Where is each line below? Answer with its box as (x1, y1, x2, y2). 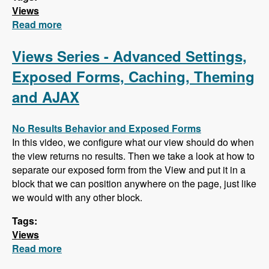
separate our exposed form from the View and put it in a (12, 163, 246, 177)
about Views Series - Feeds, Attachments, (62, 17, 250, 32)
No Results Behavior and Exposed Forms (12, 121, 201, 136)
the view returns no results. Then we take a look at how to (12, 149, 255, 163)
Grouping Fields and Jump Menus (62, 31, 216, 46)
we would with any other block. (12, 190, 142, 205)
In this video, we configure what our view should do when (12, 135, 254, 150)
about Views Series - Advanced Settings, (62, 241, 246, 256)
